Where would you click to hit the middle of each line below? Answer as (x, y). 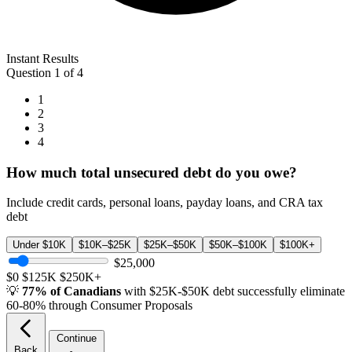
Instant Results (42, 58)
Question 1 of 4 (45, 72)
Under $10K (39, 245)
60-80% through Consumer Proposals (99, 306)
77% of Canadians (71, 291)
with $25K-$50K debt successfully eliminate (233, 291)
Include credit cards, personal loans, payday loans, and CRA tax (165, 203)
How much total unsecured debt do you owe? (152, 172)
